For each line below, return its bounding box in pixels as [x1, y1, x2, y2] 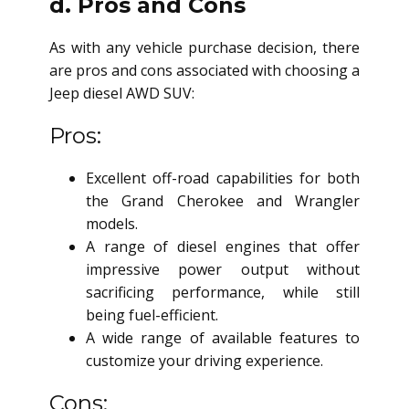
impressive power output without [86, 258, 360, 279]
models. [86, 213, 138, 234]
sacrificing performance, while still [86, 281, 360, 302]
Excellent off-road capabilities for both [86, 167, 360, 188]
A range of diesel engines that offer [86, 236, 360, 257]
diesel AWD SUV [83, 82, 192, 103]
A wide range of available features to [86, 327, 360, 348]
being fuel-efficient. [86, 304, 218, 325]
